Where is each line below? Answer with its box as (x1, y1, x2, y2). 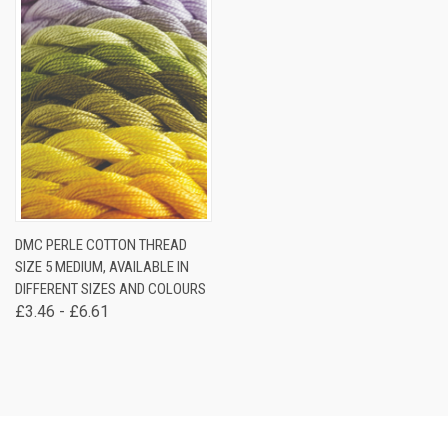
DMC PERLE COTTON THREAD (15, 236, 187, 254)
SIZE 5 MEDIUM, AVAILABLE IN (15, 258, 189, 276)
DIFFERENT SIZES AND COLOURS (15, 280, 206, 298)
